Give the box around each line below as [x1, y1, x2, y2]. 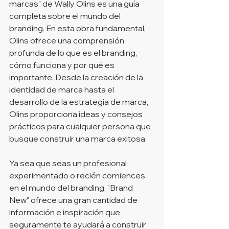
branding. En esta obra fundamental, [9, 22, 147, 33]
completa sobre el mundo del [9, 10, 122, 21]
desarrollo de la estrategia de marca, [9, 96, 150, 107]
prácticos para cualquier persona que [9, 121, 152, 131]
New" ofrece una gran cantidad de [9, 194, 139, 205]
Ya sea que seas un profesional [9, 157, 128, 168]
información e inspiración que [9, 207, 122, 217]
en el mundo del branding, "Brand [9, 182, 134, 193]
